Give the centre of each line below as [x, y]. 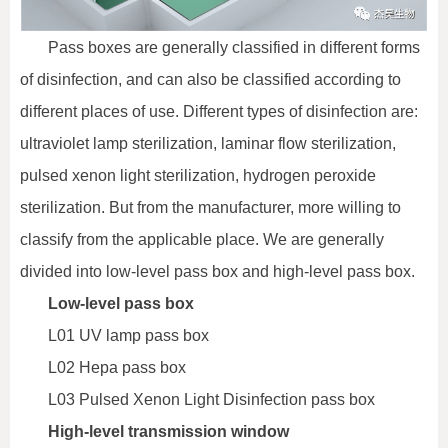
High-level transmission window [168, 432]
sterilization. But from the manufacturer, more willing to [210, 208]
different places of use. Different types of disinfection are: [219, 112]
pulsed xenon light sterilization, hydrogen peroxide [198, 176]
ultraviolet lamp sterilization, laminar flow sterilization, [208, 144]
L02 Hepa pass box [117, 368]
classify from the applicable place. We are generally [202, 240]
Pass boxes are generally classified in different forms [234, 48]
